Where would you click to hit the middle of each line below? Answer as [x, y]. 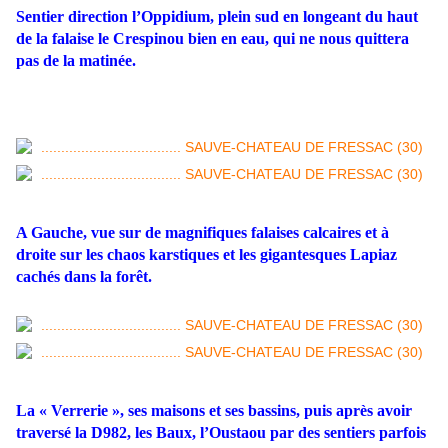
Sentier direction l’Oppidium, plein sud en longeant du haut [217, 17]
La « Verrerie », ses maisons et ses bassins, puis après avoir [214, 411]
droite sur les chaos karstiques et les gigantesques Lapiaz [206, 255]
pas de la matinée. [76, 61]
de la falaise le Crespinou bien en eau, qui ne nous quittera [212, 39]
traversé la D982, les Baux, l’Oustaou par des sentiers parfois [221, 433]
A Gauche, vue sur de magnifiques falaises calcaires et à [202, 233]
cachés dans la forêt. [84, 277]
